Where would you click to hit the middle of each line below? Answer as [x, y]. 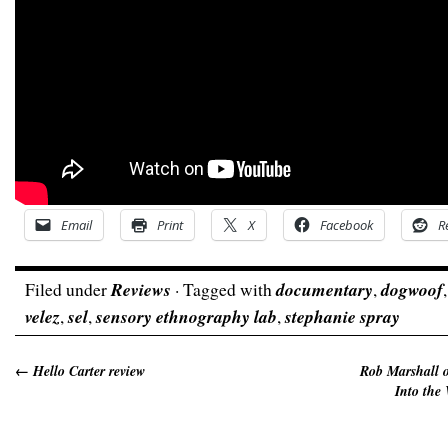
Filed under [68, 289]
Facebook [346, 225]
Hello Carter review [87, 371]
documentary [324, 289]
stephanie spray [342, 316]
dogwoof [412, 289]
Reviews [141, 289]
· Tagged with [223, 289]
